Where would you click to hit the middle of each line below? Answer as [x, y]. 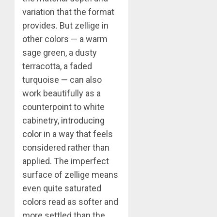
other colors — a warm [65, 39]
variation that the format [68, 12]
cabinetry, [42, 120]
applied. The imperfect [66, 161]
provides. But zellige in [65, 25]
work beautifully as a [62, 93]
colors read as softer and [70, 201]
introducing [83, 120]
